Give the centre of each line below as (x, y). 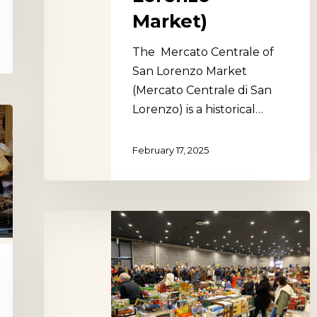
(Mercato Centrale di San (202, 90)
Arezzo (63, 220)
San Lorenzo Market (190, 71)
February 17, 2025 (171, 150)
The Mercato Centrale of (203, 52)
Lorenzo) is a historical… (198, 109)
